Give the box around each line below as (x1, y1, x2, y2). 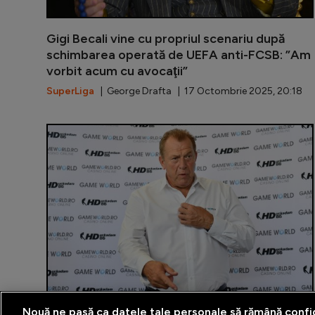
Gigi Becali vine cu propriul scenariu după (46, 30, 285, 46)
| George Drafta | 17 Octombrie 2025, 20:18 (94, 84, 302, 97)
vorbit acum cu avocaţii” (46, 63, 188, 79)
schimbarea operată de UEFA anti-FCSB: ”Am (46, 46, 311, 63)
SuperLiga (46, 84, 94, 97)
